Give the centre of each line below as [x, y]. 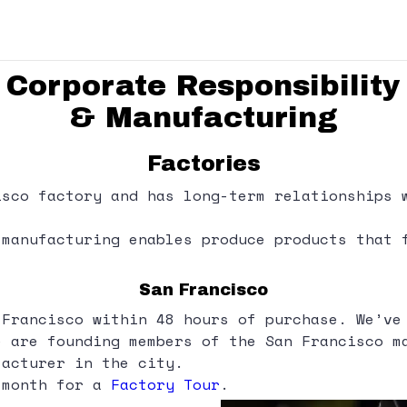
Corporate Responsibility [203, 86]
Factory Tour [165, 384]
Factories [203, 164]
